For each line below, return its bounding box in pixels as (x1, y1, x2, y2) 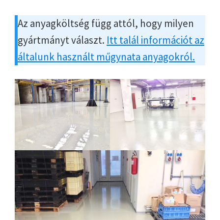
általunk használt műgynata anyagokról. (18, 50, 195, 63)
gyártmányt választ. (18, 33, 107, 47)
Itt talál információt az (107, 33, 204, 47)
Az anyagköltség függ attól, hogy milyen (18, 16, 194, 30)
